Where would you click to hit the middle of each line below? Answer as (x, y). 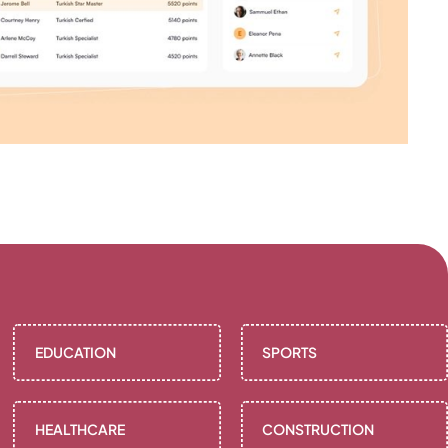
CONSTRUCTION (318, 429)
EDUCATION (75, 352)
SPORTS (290, 352)
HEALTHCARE (79, 429)
